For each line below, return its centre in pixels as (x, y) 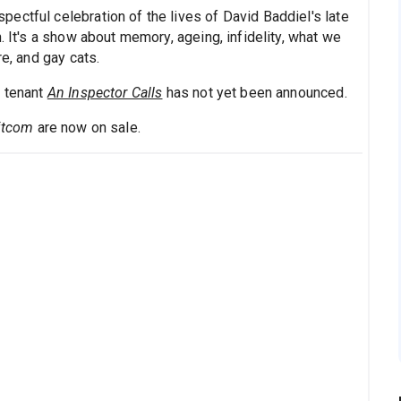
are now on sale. (87, 128)
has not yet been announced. (255, 93)
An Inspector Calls (105, 93)
